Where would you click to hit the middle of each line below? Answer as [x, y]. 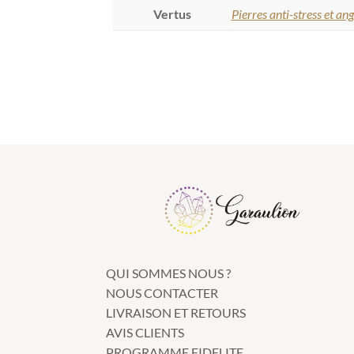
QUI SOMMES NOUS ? [169, 273]
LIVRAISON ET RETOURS [176, 312]
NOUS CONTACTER [162, 292]
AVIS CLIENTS [145, 332]
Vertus [172, 14]
